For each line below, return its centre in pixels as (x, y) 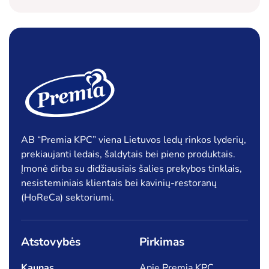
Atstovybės (51, 242)
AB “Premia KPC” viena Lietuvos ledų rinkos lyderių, (134, 140)
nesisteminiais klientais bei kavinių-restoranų (119, 183)
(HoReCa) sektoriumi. (68, 197)
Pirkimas (162, 242)
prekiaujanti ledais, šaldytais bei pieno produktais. (128, 154)
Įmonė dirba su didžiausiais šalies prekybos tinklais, (131, 168)
